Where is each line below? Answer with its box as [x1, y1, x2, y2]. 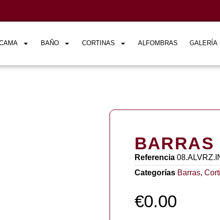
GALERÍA [190, 39, 218, 47]
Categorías [134, 168, 175, 177]
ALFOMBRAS [138, 39, 178, 47]
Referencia [134, 153, 177, 162]
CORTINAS [82, 39, 115, 47]
